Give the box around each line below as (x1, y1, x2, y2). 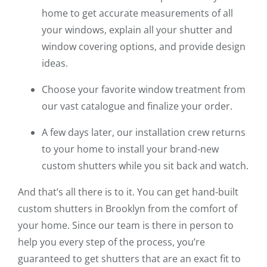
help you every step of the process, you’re (18, 235, 205, 249)
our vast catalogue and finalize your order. (42, 99, 232, 113)
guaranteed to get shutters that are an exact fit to (18, 252, 241, 265)
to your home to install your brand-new (42, 142, 219, 156)
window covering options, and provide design (42, 39, 246, 53)
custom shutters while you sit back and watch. (42, 159, 249, 172)
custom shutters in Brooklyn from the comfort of (18, 201, 237, 215)
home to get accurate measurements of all (42, 6, 233, 20)
